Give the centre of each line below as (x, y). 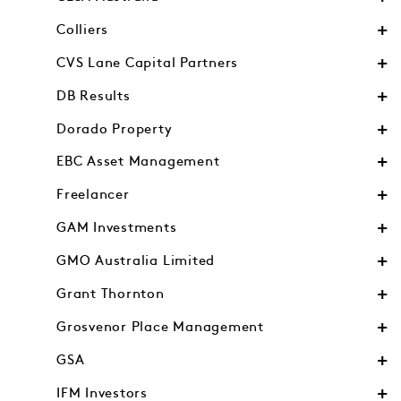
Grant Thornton (111, 294)
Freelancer (93, 195)
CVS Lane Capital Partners (148, 63)
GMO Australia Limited (136, 261)
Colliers (83, 30)
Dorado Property (115, 129)
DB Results (94, 96)
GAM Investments (117, 228)
